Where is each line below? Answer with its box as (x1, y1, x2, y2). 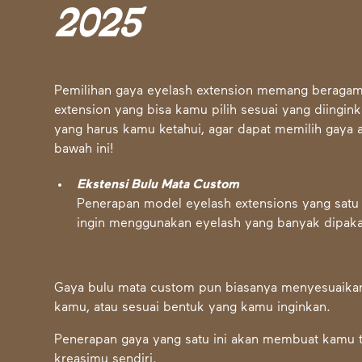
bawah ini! (54, 143, 115, 157)
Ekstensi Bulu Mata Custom (77, 179, 240, 192)
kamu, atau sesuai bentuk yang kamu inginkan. (54, 301, 331, 315)
